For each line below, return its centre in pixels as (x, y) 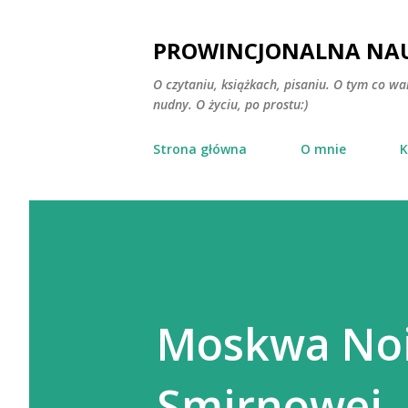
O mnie (323, 149)
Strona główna (200, 149)
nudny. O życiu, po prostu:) (230, 104)
